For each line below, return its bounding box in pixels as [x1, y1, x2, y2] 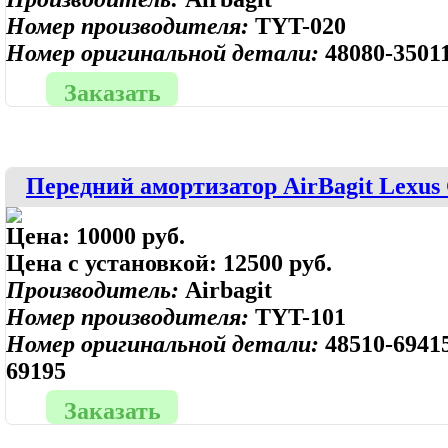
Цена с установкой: [6, 250, 223, 276]
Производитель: [6, 277, 185, 303]
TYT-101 [255, 304, 346, 330]
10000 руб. [76, 223, 185, 249]
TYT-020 [255, 13, 346, 39]
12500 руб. [223, 250, 332, 276]
